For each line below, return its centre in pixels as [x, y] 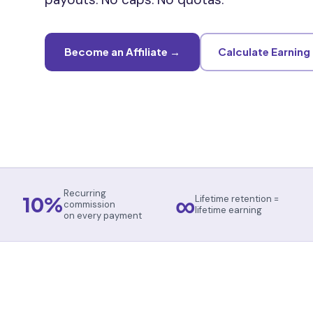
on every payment [102, 215]
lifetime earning [228, 210]
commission [89, 204]
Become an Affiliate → [122, 52]
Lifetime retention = [236, 198]
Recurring [85, 193]
